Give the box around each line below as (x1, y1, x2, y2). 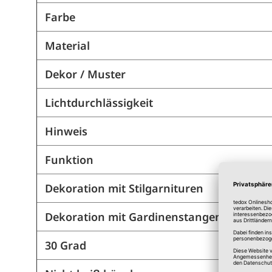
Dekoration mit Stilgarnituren (44, 180, 203, 195)
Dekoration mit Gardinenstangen (44, 209, 222, 224)
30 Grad (44, 237, 86, 253)
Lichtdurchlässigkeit (44, 95, 153, 110)
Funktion (44, 152, 93, 167)
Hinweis (44, 123, 87, 138)
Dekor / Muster (44, 66, 126, 81)
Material (44, 38, 90, 53)
